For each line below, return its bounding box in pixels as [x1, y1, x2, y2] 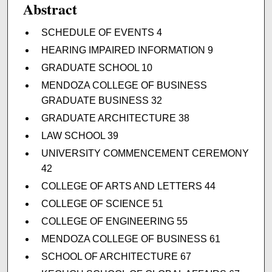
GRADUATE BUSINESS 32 [41, 95, 162, 106]
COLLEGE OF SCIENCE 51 [41, 198, 163, 209]
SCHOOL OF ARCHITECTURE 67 [41, 251, 191, 262]
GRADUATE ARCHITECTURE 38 [41, 112, 189, 123]
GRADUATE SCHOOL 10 [41, 62, 152, 73]
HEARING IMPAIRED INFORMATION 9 [41, 44, 213, 55]
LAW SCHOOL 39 [41, 130, 118, 141]
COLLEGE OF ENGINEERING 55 [41, 216, 188, 226]
